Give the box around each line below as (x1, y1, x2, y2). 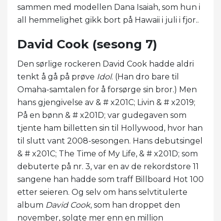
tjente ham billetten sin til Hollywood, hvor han (17, 123, 203, 133)
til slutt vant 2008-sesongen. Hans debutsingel (17, 136, 203, 146)
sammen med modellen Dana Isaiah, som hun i (17, 2, 200, 12)
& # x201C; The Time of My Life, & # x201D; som (17, 148, 198, 158)
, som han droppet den (90, 200, 180, 210)
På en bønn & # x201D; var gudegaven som (17, 110, 186, 120)
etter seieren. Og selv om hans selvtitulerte (17, 187, 187, 197)
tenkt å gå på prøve (17, 72, 97, 81)
